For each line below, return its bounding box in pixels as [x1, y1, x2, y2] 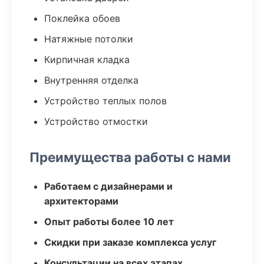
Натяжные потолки [44, 33, 133, 45]
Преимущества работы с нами [29, 149, 231, 165]
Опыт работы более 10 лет [44, 216, 174, 227]
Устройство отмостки [44, 115, 148, 127]
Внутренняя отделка [44, 74, 138, 86]
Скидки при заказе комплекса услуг [44, 236, 216, 248]
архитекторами [44, 195, 118, 207]
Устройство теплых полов [44, 95, 167, 107]
